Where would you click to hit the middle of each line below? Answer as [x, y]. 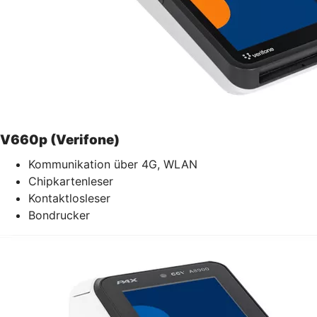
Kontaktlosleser [69, 198]
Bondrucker [59, 215]
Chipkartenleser [71, 181]
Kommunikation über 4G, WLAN [113, 164]
